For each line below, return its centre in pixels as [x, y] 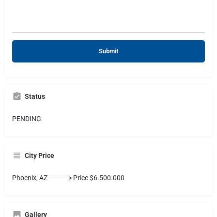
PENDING [27, 119]
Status [35, 96]
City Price [39, 155]
